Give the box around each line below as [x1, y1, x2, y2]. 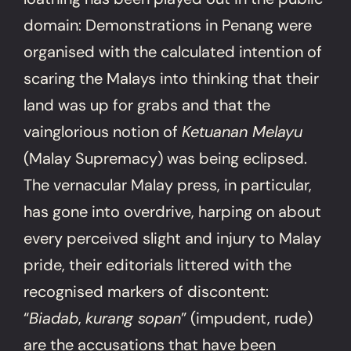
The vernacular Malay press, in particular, [24, 174, 313, 195]
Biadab [29, 307, 79, 328]
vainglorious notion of [24, 121, 183, 142]
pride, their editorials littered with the [24, 254, 292, 275]
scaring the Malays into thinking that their [24, 67, 320, 89]
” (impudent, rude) [181, 307, 313, 328]
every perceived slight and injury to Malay [24, 227, 322, 248]
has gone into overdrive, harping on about [24, 201, 322, 222]
